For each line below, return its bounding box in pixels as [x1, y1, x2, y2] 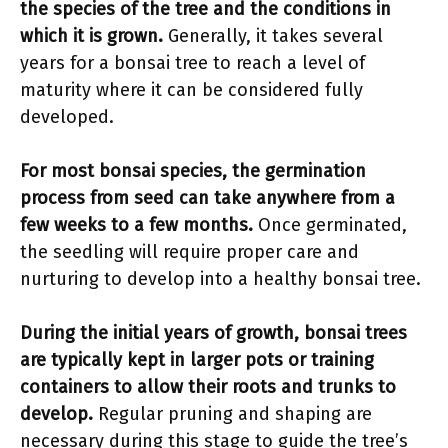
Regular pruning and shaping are [93, 403, 372, 425]
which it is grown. [20, 25, 163, 47]
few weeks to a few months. [20, 214, 253, 236]
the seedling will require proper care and [20, 241, 359, 263]
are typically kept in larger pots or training [20, 349, 374, 371]
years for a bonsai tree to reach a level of [20, 52, 365, 74]
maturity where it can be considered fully [20, 79, 363, 101]
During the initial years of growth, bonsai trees [20, 322, 407, 344]
